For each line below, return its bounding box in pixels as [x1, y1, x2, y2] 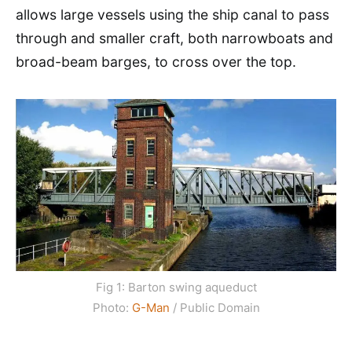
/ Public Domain [169, 299, 260, 315]
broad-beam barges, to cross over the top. [16, 53, 296, 70]
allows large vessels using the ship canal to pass [16, 6, 329, 23]
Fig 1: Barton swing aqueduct [95, 279, 257, 295]
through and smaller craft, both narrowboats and [16, 30, 333, 46]
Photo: [92, 299, 132, 315]
